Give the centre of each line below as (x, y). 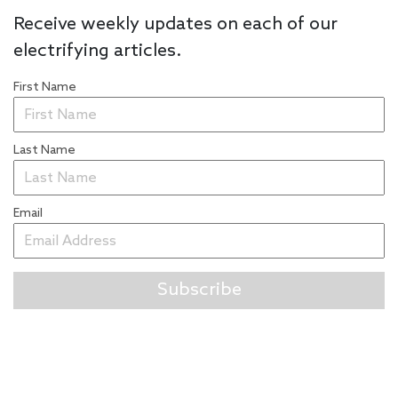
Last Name (44, 151)
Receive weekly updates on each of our (175, 25)
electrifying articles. (97, 52)
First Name (45, 88)
